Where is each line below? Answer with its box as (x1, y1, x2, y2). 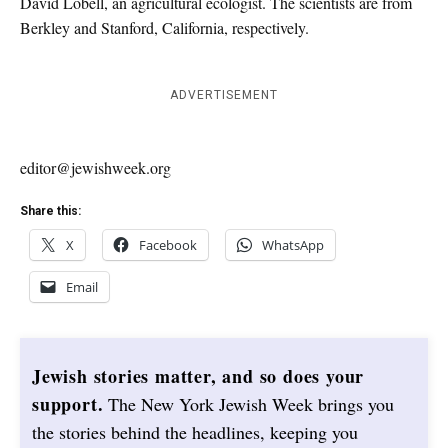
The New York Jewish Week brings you (103, 392, 395, 416)
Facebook (139, 236, 197, 254)
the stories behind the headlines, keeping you (32, 420, 358, 444)
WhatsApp (262, 236, 324, 254)
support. (32, 391, 104, 417)
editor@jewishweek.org (20, 157, 171, 178)
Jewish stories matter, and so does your (32, 363, 365, 389)
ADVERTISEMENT (170, 88, 278, 102)
